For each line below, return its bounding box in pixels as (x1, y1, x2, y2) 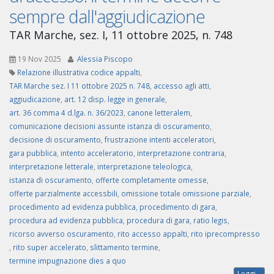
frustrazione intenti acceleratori (105, 135, 214, 145)
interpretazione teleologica (97, 161, 191, 172)
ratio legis (193, 215, 228, 226)
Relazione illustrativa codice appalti (17, 67, 140, 78)
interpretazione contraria (137, 148, 224, 158)
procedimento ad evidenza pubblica (9, 202, 136, 212)
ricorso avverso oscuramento (9, 229, 114, 239)
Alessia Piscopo (77, 54, 133, 64)
